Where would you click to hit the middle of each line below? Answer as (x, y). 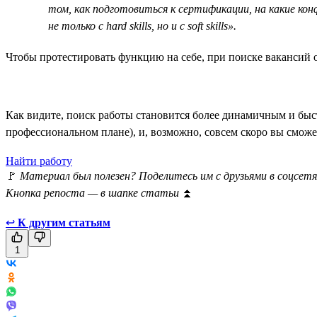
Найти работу (39, 161)
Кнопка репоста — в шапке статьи (94, 192)
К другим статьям (64, 222)
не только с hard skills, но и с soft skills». (142, 25)
